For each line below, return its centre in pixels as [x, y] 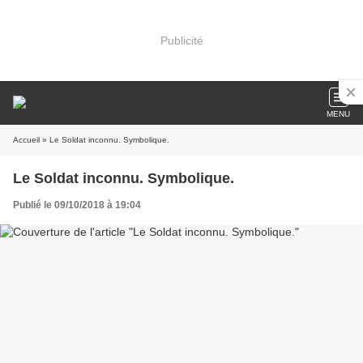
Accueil [26, 140]
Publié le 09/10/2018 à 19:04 [77, 205]
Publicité [181, 40]
